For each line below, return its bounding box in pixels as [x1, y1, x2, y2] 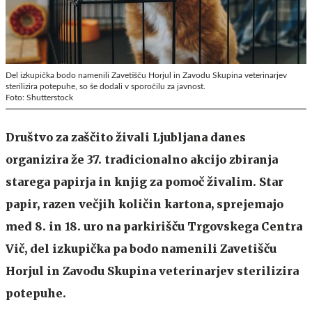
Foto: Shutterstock [6, 93, 73, 102]
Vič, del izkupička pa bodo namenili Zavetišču [6, 241, 276, 256]
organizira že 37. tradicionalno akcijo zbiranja [6, 152, 278, 166]
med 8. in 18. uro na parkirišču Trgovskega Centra [6, 219, 302, 233]
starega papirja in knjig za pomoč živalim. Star [6, 174, 283, 189]
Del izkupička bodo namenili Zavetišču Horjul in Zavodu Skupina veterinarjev [6, 70, 287, 79]
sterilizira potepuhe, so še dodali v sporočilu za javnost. [6, 81, 205, 91]
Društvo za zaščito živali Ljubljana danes [6, 130, 246, 144]
